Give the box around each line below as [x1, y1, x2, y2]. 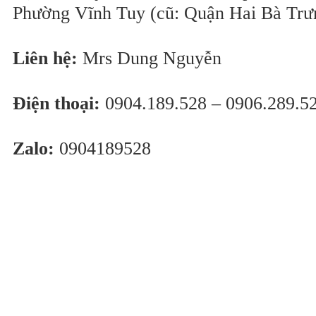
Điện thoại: [13, 93, 100, 114]
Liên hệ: [13, 48, 78, 69]
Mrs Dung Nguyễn [78, 48, 221, 69]
